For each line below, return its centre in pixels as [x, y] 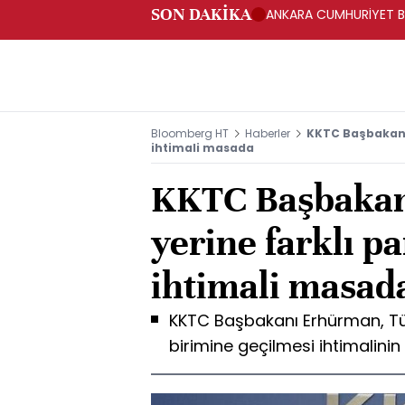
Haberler [268, 133]
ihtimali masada [202, 148]
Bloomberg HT [190, 133]
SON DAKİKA [201, 14]
